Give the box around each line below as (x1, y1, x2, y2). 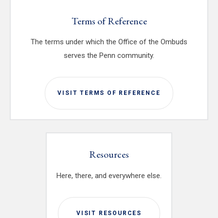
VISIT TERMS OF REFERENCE (57, 90, 161, 97)
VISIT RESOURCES (76, 209, 142, 217)
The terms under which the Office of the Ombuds (31, 37, 187, 47)
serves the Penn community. (64, 51, 154, 60)
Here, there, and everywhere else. (56, 171, 162, 180)
